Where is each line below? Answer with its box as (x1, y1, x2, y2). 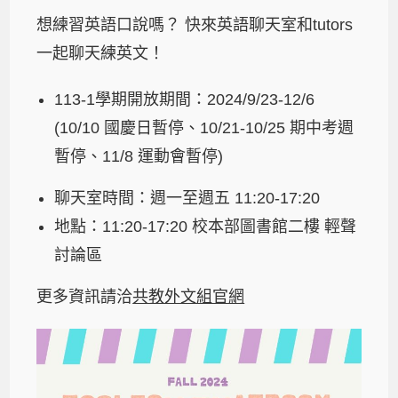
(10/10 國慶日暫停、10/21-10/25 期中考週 (54, 118, 354, 137)
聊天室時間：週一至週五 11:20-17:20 (54, 188, 321, 207)
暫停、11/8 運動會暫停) (54, 147, 224, 165)
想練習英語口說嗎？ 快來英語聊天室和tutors (36, 15, 354, 34)
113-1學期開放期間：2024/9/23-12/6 (54, 90, 315, 108)
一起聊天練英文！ (36, 44, 165, 62)
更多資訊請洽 (36, 287, 133, 306)
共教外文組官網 (132, 287, 245, 306)
